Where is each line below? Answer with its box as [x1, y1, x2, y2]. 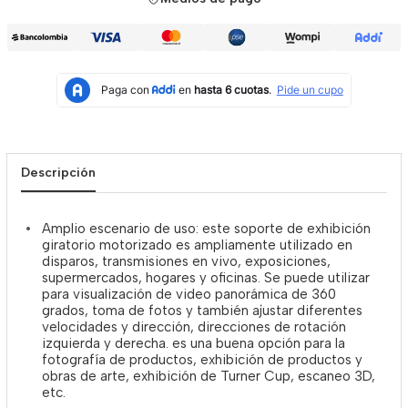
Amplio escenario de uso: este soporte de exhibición [42, 220, 372, 237]
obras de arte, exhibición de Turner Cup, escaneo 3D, [42, 368, 376, 384]
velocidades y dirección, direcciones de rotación [42, 319, 347, 335]
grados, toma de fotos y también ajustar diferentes [42, 302, 363, 319]
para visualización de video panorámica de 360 [42, 286, 337, 302]
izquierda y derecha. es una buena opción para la [42, 335, 346, 352]
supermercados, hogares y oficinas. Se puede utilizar [42, 270, 371, 286]
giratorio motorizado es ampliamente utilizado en [42, 237, 353, 253]
